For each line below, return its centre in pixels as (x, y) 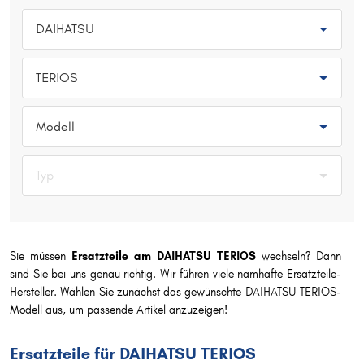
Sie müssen (41, 256)
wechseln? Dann (299, 256)
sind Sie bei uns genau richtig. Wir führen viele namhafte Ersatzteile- (175, 274)
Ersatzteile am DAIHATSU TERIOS (164, 256)
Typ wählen (53, 14)
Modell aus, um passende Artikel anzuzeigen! (119, 310)
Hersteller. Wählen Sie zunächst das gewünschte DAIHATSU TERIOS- (175, 292)
